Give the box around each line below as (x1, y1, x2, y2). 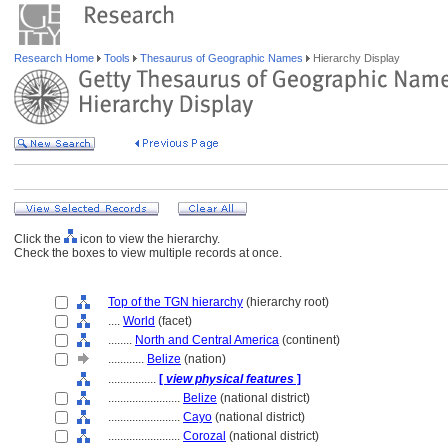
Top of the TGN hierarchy (108, 295, 243, 309)
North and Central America (135, 333, 279, 347)
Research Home (14, 52, 97, 64)
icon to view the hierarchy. (77, 232, 220, 246)
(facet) (155, 314, 192, 328)
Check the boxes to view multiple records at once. (14, 246, 282, 260)
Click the (14, 232, 64, 246)
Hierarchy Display (310, 52, 400, 64)
